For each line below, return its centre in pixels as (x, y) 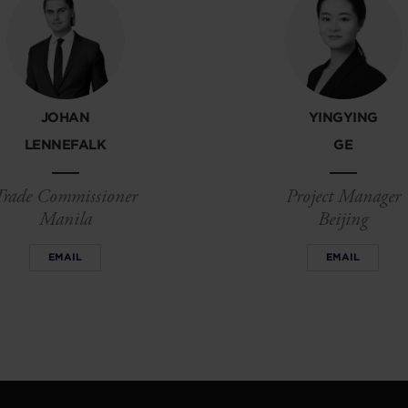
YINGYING (343, 118)
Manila (65, 220)
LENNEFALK (65, 145)
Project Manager (343, 197)
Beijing (343, 220)
